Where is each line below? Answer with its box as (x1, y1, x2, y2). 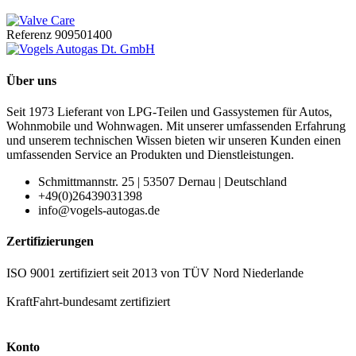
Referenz (6, 28, 55, 42)
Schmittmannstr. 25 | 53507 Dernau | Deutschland (38, 174, 287, 188)
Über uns (6, 73, 56, 87)
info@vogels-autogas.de (38, 203, 160, 217)
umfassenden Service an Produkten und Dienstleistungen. (6, 147, 294, 161)
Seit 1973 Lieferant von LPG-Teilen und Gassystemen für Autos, (6, 104, 332, 118)
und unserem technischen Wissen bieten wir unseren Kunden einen (6, 133, 341, 147)
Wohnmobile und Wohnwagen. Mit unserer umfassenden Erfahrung (6, 118, 346, 133)
